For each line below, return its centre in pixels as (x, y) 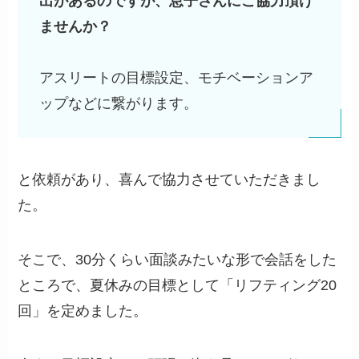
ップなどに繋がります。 (119, 104)
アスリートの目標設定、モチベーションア (177, 78)
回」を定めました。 (83, 311)
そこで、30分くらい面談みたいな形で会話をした (177, 259)
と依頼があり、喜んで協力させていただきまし (169, 179)
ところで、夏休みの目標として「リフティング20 (177, 285)
